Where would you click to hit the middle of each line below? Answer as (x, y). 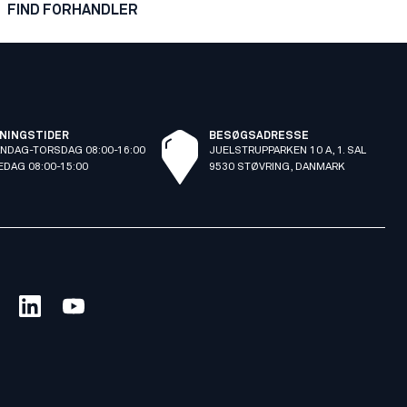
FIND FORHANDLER (73, 10)
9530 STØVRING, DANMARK (277, 167)
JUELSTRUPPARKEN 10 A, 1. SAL (287, 151)
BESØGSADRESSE (258, 136)
